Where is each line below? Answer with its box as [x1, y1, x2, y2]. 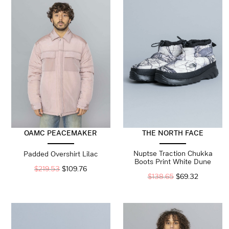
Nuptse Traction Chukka [133, 149, 213, 157]
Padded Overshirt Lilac [23, 150, 98, 157]
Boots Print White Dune [134, 157, 212, 165]
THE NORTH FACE [142, 129, 204, 136]
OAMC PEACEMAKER [24, 129, 98, 136]
